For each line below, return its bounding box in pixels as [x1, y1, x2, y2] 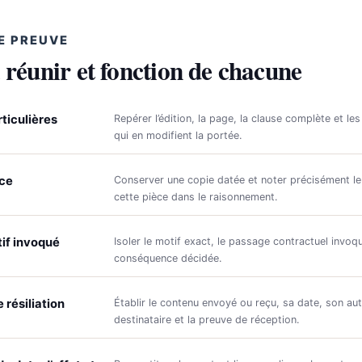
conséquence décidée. [113, 251, 221, 264]
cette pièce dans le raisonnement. [113, 190, 277, 203]
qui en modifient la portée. [113, 128, 242, 141]
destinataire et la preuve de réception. [113, 313, 299, 326]
